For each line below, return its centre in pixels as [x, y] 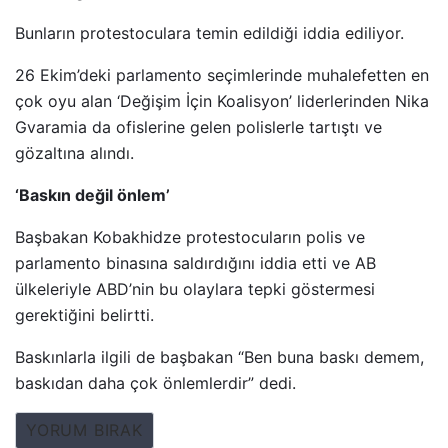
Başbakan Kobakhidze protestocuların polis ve [190, 236]
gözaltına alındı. [74, 152]
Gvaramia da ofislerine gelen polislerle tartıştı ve [198, 126]
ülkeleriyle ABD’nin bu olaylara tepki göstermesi [195, 288]
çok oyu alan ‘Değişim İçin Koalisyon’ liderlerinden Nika [222, 100]
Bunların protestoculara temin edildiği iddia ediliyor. [209, 32]
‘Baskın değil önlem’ [92, 194]
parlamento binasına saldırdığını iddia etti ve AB [195, 262]
